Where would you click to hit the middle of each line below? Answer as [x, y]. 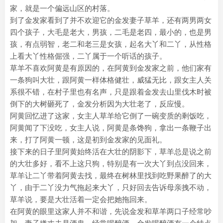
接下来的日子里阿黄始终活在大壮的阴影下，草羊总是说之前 [111, 152]
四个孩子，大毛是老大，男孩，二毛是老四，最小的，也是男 [111, 32]
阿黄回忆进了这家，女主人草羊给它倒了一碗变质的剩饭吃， [111, 116]
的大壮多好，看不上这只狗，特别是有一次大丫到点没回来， [111, 164]
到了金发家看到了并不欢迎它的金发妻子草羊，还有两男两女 [111, 20]
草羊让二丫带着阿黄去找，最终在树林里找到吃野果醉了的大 [111, 175]
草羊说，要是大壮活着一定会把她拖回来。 [81, 199]
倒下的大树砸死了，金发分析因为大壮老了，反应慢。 [100, 104]
